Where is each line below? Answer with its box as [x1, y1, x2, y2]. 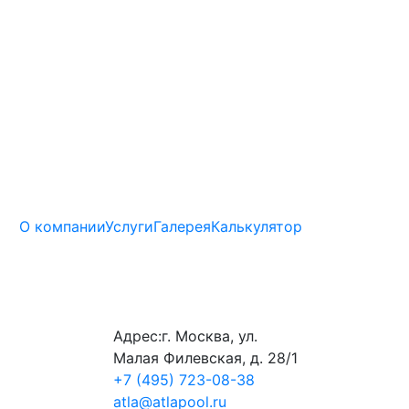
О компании [19, 216, 105, 236]
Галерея [153, 216, 211, 236]
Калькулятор [211, 216, 302, 236]
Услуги [105, 216, 153, 236]
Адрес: [112, 326, 162, 345]
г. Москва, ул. [161, 326, 257, 345]
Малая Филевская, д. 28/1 [112, 348, 298, 367]
